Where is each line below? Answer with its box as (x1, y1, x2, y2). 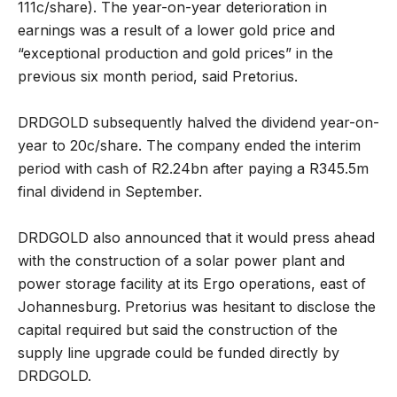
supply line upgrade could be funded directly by (18, 344, 339, 362)
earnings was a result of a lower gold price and (18, 21, 335, 40)
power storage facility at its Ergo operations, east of (18, 275, 366, 293)
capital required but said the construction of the (18, 321, 338, 339)
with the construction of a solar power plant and (18, 252, 345, 270)
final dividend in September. (18, 183, 202, 201)
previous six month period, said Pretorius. (18, 67, 298, 86)
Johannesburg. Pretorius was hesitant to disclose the (18, 298, 376, 316)
